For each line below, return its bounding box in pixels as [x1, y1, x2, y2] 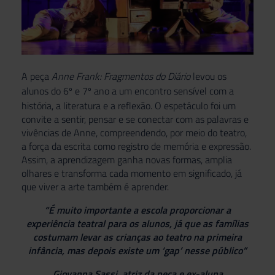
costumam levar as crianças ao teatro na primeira [33, 229, 242, 244]
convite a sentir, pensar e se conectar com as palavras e [21, 111, 249, 126]
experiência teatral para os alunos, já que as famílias [26, 215, 249, 231]
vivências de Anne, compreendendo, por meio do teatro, [21, 125, 247, 140]
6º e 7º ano [63, 83, 109, 98]
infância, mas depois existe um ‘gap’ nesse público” [28, 242, 247, 258]
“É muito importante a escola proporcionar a [44, 202, 231, 217]
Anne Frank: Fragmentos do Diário [52, 68, 190, 83]
